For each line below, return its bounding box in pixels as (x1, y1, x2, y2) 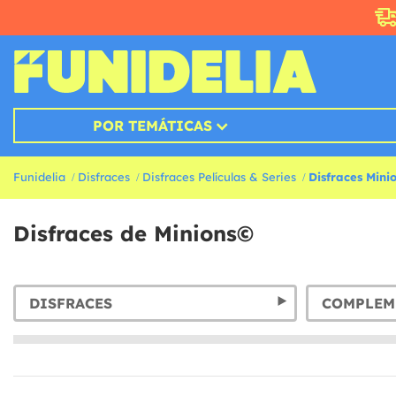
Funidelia (13, 170, 65, 185)
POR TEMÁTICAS (92, 117, 212, 135)
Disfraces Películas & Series (142, 170, 296, 185)
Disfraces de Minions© (13, 220, 254, 247)
